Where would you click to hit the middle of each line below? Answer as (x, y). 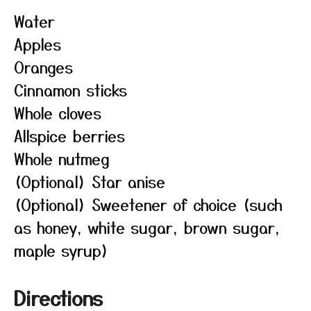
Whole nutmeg (62, 158)
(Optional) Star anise (90, 181)
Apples (37, 44)
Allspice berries (69, 135)
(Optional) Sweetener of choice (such (148, 204)
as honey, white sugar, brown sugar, (147, 227)
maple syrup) (61, 250)
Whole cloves (58, 112)
